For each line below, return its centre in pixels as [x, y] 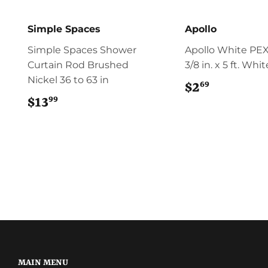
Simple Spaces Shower [82, 50]
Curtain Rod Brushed [78, 65]
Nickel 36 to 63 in [68, 80]
